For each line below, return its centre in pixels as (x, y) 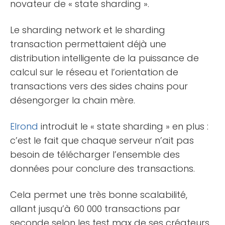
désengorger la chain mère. (73, 100)
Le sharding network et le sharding (88, 30)
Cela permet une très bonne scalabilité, (99, 194)
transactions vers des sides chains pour (99, 86)
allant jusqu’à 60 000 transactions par (95, 208)
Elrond (24, 126)
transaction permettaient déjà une (88, 44)
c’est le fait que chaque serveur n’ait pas (102, 140)
